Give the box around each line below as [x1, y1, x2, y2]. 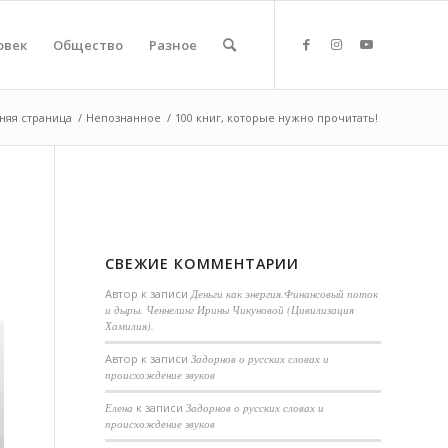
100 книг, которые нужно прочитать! [175, 110, 378, 125]
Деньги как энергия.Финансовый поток [191, 286, 379, 301]
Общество [53, 36, 123, 54]
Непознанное [86, 110, 161, 125]
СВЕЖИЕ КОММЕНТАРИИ [105, 254, 300, 273]
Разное [149, 36, 197, 54]
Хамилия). [105, 318, 155, 333]
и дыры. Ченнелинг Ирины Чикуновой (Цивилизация [105, 302, 355, 317]
